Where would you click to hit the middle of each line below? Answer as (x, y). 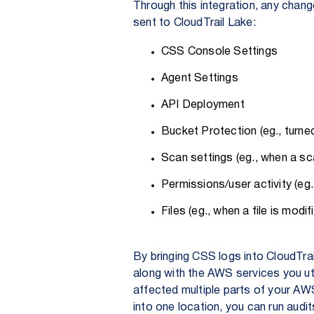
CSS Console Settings (219, 52)
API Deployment (203, 105)
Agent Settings (200, 78)
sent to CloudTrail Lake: (194, 23)
